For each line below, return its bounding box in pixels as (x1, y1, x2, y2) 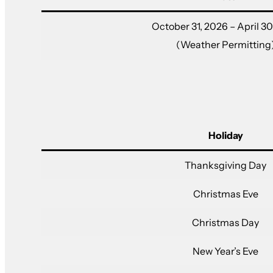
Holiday (208, 129, 243, 142)
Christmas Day (192, 216, 259, 229)
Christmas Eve (193, 188, 258, 200)
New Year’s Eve (193, 245, 258, 258)
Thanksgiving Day (185, 159, 266, 172)
